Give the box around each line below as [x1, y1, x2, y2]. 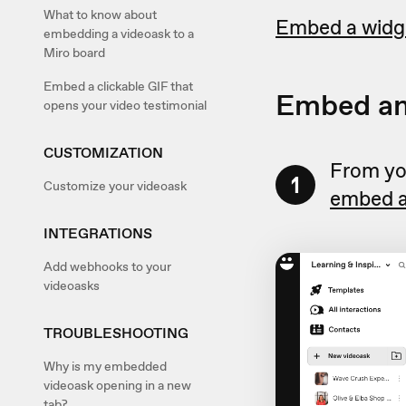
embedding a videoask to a [43, 25, 194, 42]
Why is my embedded [43, 358, 167, 374]
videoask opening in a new [43, 377, 191, 393]
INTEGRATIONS [43, 224, 152, 243]
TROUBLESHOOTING [43, 324, 188, 343]
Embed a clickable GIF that [43, 78, 193, 94]
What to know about [43, 6, 157, 23]
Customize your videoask [43, 178, 187, 194]
